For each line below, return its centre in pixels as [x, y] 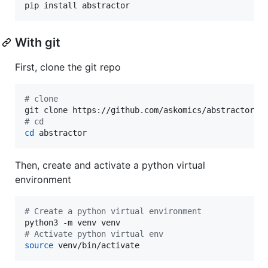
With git [38, 42]
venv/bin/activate [96, 245]
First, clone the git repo [68, 67]
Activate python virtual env [96, 234]
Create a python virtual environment [115, 211]
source [39, 245]
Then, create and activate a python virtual [110, 165]
